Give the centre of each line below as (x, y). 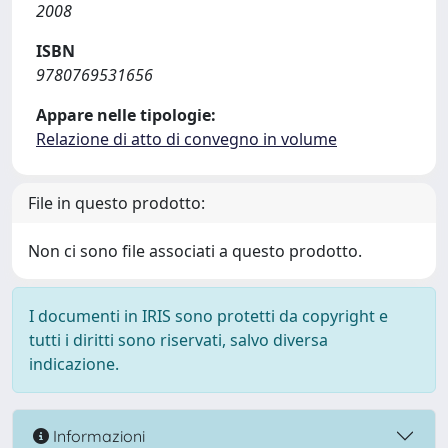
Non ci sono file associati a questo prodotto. (195, 251)
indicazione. (74, 364)
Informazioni (97, 435)
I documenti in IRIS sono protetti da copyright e (208, 316)
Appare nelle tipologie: (126, 115)
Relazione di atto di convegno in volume (186, 139)
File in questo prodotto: (116, 203)
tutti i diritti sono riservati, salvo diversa (178, 340)
